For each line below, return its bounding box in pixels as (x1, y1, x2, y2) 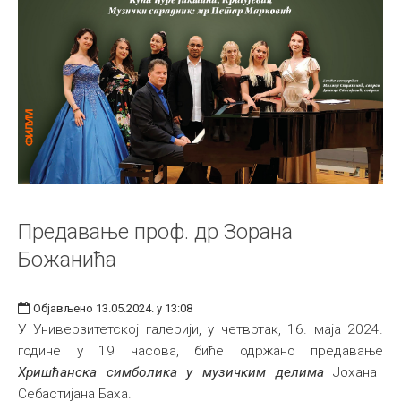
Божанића (18, 247, 116, 273)
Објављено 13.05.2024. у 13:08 (33, 302, 192, 316)
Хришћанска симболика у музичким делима (18, 364, 324, 381)
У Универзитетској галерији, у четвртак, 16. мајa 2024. (18, 321, 383, 338)
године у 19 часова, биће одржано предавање (18, 343, 383, 360)
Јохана (323, 364, 378, 381)
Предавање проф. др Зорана (18, 219, 293, 245)
